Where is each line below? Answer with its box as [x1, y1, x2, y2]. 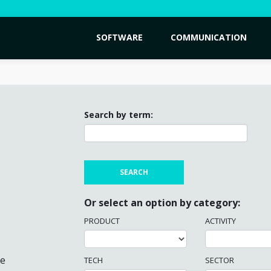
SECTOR [205, 254, 234, 266]
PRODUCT [84, 215, 120, 226]
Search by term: [84, 108, 153, 120]
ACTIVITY [205, 215, 236, 226]
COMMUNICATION [171, 31, 247, 43]
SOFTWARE [96, 31, 143, 43]
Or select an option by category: [84, 195, 240, 209]
